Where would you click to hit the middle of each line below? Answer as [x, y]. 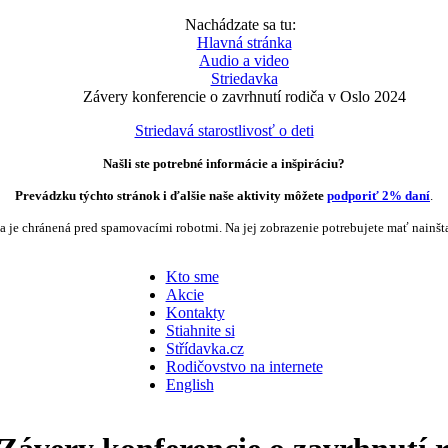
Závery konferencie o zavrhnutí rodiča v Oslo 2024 [244, 96]
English [189, 384]
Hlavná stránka [244, 42]
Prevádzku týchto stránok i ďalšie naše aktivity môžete [171, 195]
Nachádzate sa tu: [244, 24]
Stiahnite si [200, 330]
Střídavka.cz [204, 348]
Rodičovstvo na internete [244, 366]
